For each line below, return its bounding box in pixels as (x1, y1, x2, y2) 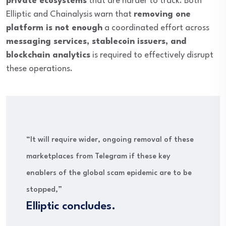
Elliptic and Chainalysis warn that (6, 10, 134, 19)
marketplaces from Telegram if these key (26, 153, 171, 161)
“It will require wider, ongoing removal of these (26, 136, 194, 144)
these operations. (6, 65, 73, 74)
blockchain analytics (6, 51, 90, 60)
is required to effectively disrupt (90, 51, 213, 60)
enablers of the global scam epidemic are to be (26, 169, 192, 178)
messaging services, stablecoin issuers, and (6, 37, 186, 46)
